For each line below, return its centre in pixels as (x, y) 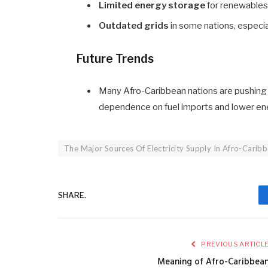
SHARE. (72, 195)
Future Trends (115, 58)
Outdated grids (134, 25)
